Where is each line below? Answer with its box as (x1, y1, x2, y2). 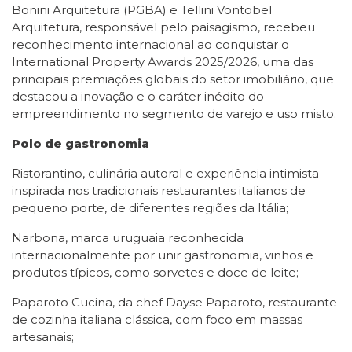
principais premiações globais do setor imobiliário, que (12, 71, 334, 86)
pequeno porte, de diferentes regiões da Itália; (12, 200, 288, 215)
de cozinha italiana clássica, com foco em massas (12, 312, 302, 327)
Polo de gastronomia (12, 136, 149, 151)
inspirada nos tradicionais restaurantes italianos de (12, 183, 306, 198)
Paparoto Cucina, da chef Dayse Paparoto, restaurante (12, 295, 337, 310)
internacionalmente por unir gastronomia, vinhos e (12, 247, 313, 262)
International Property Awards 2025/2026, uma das (12, 54, 313, 69)
